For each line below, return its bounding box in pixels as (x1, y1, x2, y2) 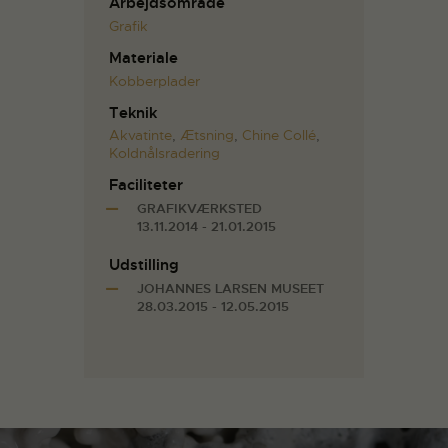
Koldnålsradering (109, 144, 220, 163)
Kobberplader (109, 71, 200, 90)
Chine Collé (242, 126, 316, 145)
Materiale (109, 47, 178, 68)
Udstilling (109, 255, 179, 276)
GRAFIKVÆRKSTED (137, 200, 262, 218)
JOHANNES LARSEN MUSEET (137, 280, 324, 298)
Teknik (109, 102, 157, 123)
